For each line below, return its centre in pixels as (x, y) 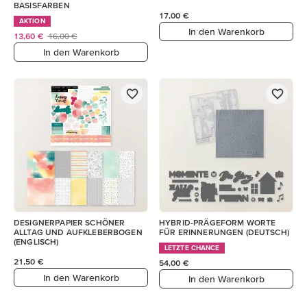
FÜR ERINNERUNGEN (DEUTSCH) (224, 232)
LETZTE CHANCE (192, 248)
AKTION (32, 21)
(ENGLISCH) (36, 242)
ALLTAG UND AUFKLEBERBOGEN (78, 232)
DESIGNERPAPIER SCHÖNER (70, 222)
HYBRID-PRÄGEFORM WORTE (218, 222)
